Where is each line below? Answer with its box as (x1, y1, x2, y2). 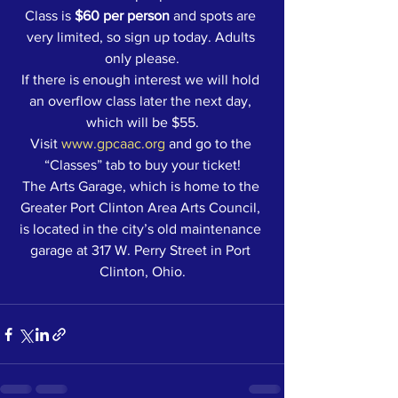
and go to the (164, 136, 255, 151)
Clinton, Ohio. (99, 264, 186, 279)
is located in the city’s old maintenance (20, 221, 265, 236)
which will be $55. (85, 115, 199, 130)
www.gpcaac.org (60, 136, 165, 151)
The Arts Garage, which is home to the (21, 179, 263, 194)
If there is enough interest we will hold (21, 72, 263, 87)
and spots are (170, 8, 259, 23)
